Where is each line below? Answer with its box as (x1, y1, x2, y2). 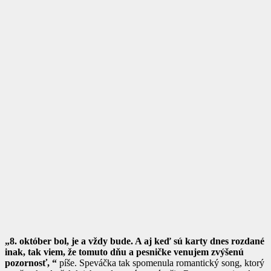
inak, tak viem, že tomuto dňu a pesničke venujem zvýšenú (5, 247, 244, 258)
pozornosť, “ (5, 258, 59, 269)
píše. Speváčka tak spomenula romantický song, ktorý (59, 258, 264, 269)
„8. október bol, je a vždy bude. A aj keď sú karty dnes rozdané (5, 236, 264, 247)
